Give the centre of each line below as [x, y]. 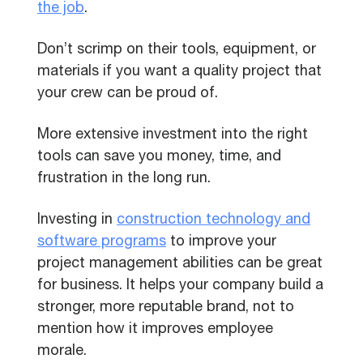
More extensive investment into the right [173, 135]
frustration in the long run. [124, 179]
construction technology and [214, 220]
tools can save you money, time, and [159, 157]
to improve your [221, 242]
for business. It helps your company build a [180, 286]
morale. [62, 352]
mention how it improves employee [155, 330]
